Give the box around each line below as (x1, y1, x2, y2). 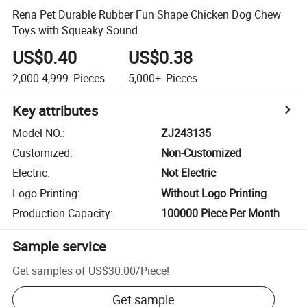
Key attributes (12, 101, 99, 120)
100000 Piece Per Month (161, 206, 280, 221)
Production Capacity (12, 206, 111, 221)
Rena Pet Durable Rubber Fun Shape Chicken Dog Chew (12, 6, 282, 22)
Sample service (12, 237, 107, 256)
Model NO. (12, 125, 63, 140)
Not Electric (161, 165, 217, 181)
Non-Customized (161, 145, 242, 161)
